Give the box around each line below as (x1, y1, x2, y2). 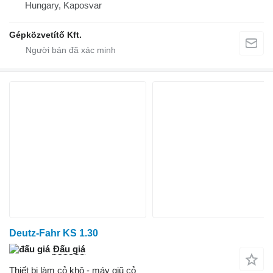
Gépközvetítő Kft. (9, 30, 82, 40)
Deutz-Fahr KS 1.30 (9, 228, 98, 239)
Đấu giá (53, 244, 85, 255)
